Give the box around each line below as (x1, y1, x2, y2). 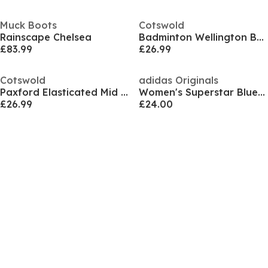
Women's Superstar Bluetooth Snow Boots (257, 86, 265, 98)
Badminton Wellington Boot (256, 31, 264, 43)
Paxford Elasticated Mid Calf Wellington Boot (121, 86, 128, 98)
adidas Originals (138, 74, 218, 86)
